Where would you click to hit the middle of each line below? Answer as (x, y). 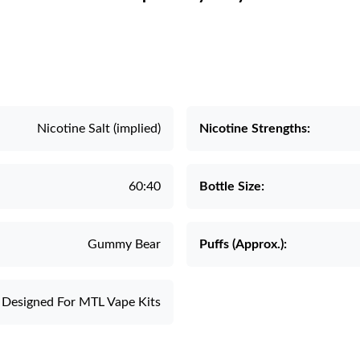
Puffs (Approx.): (243, 244)
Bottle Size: (232, 186)
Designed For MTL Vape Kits (81, 302)
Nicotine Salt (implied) (99, 129)
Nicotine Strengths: (255, 129)
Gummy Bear (124, 244)
